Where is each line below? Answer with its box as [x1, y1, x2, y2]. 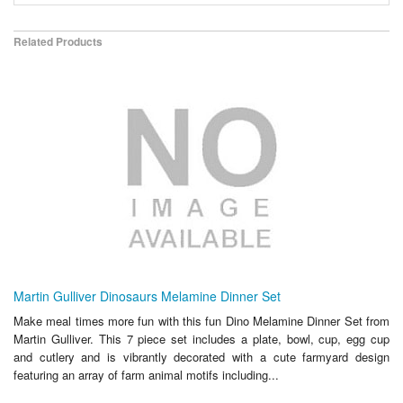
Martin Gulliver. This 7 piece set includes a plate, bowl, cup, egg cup [13, 329, 390, 347]
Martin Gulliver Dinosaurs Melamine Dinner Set [13, 286, 281, 305]
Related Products [13, 32, 103, 49]
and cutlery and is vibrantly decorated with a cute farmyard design [13, 347, 390, 365]
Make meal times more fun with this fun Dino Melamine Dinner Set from [13, 311, 390, 329]
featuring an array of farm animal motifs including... [13, 365, 279, 383]
